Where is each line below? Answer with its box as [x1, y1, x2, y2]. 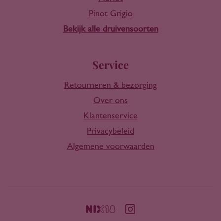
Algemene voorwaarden [67, 142, 154, 151]
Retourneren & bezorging [64, 81, 157, 90]
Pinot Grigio [88, 9, 133, 18]
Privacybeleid [87, 127, 134, 136]
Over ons [93, 96, 128, 105]
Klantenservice [83, 111, 138, 120]
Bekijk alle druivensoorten [63, 25, 158, 34]
